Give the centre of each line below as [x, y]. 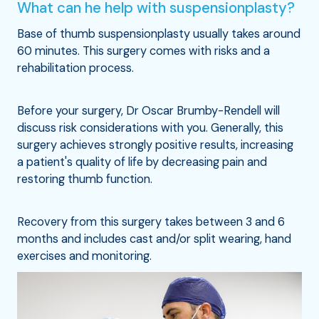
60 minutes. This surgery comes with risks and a [143, 51]
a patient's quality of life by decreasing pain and [142, 162]
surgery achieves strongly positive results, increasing [155, 145]
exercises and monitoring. [84, 256]
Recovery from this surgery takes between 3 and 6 [151, 222]
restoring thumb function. [85, 179]
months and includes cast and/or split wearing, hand [154, 239]
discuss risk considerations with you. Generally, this [150, 128]
